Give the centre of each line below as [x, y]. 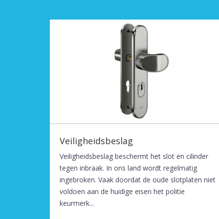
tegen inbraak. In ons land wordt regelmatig [128, 168]
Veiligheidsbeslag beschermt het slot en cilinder [134, 156]
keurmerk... [77, 203]
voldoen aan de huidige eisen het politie [122, 191]
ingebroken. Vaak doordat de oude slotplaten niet [138, 179]
